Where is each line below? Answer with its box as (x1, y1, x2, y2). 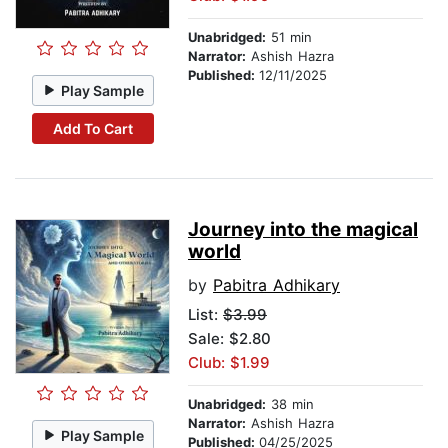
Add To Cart (52, 119, 133, 137)
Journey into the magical (188, 218, 418, 242)
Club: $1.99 (188, 353, 270, 373)
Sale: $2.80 (188, 329, 271, 349)
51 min (266, 29, 312, 46)
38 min (266, 396, 314, 413)
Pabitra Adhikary (213, 275, 340, 296)
